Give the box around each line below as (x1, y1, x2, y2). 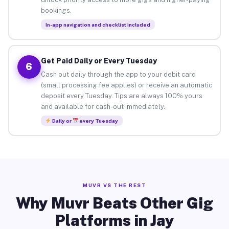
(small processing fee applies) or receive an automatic (40, 81, 212, 89)
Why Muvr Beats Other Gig (16, 194, 213, 212)
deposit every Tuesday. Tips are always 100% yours (40, 91, 202, 100)
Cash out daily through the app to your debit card (40, 70, 196, 78)
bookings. (40, 6, 72, 14)
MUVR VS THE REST (83, 182, 146, 188)
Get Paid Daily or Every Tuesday (40, 56, 157, 65)
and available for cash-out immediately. (40, 102, 165, 110)
